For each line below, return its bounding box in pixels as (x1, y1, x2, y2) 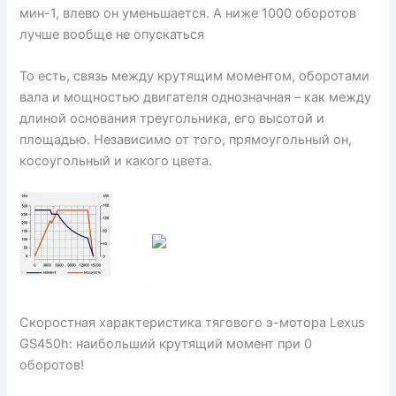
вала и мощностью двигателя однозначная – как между (19, 88, 372, 105)
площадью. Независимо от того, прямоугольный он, (19, 131, 353, 148)
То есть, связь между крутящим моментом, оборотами (19, 67, 370, 84)
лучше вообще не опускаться (19, 26, 205, 42)
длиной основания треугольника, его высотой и (19, 110, 325, 126)
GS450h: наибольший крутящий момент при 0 (19, 335, 313, 352)
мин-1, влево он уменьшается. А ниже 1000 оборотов (19, 4, 357, 21)
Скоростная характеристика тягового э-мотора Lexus (19, 314, 366, 331)
